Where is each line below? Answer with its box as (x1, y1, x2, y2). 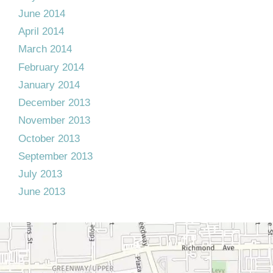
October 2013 (18, 132, 80, 144)
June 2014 (18, 7, 65, 19)
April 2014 (18, 26, 64, 37)
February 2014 (18, 61, 84, 73)
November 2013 (18, 115, 90, 127)
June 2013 (18, 186, 65, 198)
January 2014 (18, 79, 80, 91)
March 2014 (18, 43, 72, 55)
